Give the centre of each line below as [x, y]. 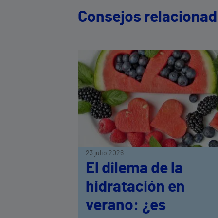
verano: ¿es [126, 205]
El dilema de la [134, 168]
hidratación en [135, 187]
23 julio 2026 [105, 153]
